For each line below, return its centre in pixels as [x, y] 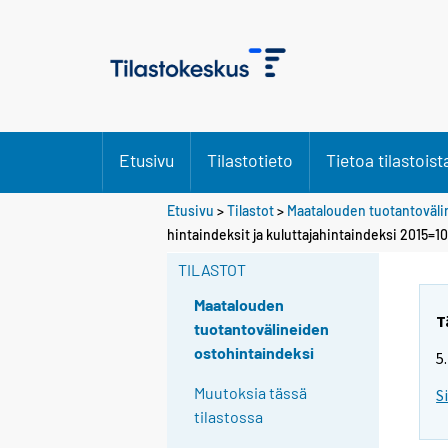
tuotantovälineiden [262, 329]
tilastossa [229, 417]
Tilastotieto [250, 160]
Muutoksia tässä [251, 393]
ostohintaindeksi [254, 353]
